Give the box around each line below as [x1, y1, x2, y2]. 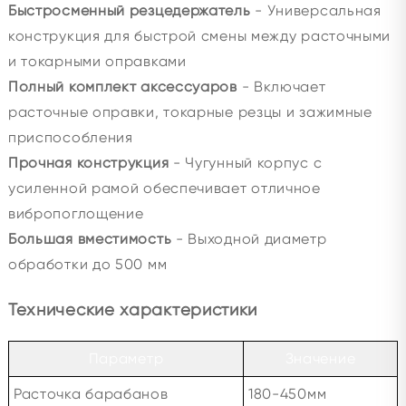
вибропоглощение [7, 205, 144, 222]
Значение [285, 350, 356, 368]
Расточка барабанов [13, 385, 169, 403]
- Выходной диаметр [171, 230, 327, 247]
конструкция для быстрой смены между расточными [7, 27, 391, 44]
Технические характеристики [7, 299, 258, 319]
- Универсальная [250, 2, 382, 19]
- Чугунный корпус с [169, 154, 323, 171]
